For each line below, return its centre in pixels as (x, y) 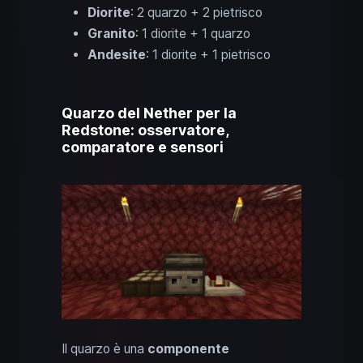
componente (188, 349)
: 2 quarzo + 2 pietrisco (196, 12)
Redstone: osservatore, (145, 130)
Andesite (117, 54)
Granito (111, 33)
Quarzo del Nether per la (149, 113)
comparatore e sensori (143, 147)
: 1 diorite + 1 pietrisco (208, 54)
